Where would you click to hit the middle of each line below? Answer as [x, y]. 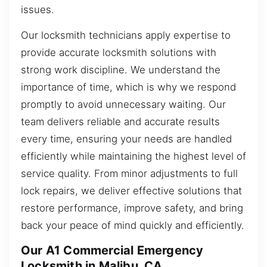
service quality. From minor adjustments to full [129, 174]
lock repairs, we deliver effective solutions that [131, 191]
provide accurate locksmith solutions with [119, 53]
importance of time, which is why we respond [128, 87]
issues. [38, 9]
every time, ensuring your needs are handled [126, 139]
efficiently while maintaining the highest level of [133, 156]
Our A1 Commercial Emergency [112, 251]
